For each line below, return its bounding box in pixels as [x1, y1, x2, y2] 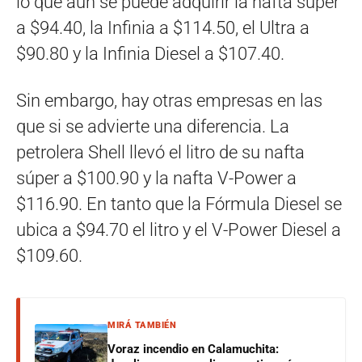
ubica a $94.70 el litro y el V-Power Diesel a [16, 219, 341, 240]
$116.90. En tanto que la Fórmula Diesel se [16, 193, 342, 214]
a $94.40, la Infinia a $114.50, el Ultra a [16, 17, 309, 38]
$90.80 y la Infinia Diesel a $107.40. [16, 43, 284, 64]
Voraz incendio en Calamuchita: [107, 341, 279, 356]
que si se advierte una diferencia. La [16, 116, 289, 137]
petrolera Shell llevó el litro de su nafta [16, 141, 305, 162]
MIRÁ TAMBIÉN [107, 319, 176, 330]
